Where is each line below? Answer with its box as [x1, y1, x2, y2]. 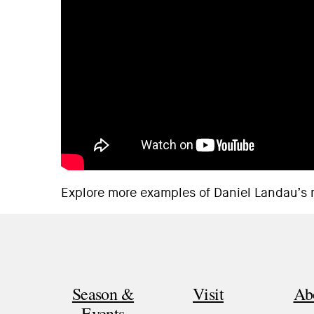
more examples [108, 186, 196, 200]
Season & [71, 282, 135, 305]
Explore [61, 186, 108, 200]
